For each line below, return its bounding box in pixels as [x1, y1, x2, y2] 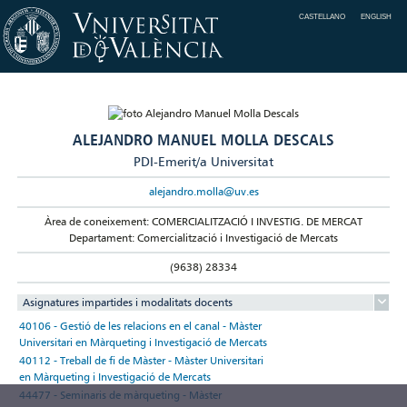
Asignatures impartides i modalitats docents [23, 294, 233, 309]
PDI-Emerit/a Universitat [134, 154, 273, 169]
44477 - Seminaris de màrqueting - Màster [19, 387, 223, 402]
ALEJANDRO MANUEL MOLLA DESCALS [73, 129, 334, 149]
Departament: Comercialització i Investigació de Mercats [69, 230, 338, 244]
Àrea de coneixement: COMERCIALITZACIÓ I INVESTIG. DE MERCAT [45, 213, 362, 228]
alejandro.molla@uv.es [148, 184, 259, 199]
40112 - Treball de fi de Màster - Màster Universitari [19, 352, 264, 367]
